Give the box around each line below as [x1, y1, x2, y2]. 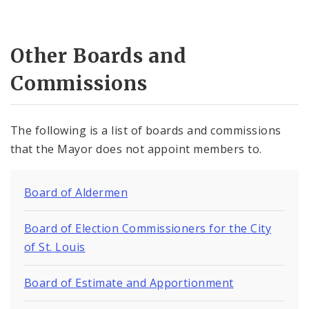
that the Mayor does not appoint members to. [10, 141, 262, 157]
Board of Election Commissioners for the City [24, 220, 272, 236]
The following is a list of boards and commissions [10, 122, 281, 138]
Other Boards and [10, 43, 187, 69]
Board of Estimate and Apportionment [24, 275, 234, 290]
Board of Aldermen [24, 184, 128, 200]
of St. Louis [24, 239, 86, 255]
